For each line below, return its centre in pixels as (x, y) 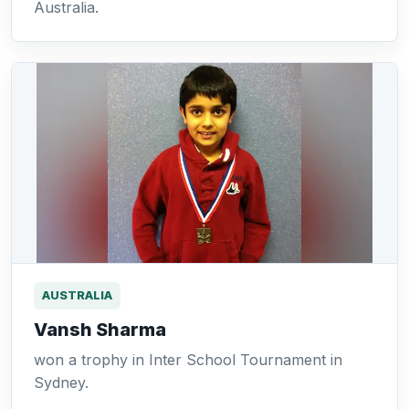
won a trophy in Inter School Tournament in (188, 360)
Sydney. (61, 383)
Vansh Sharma (100, 330)
